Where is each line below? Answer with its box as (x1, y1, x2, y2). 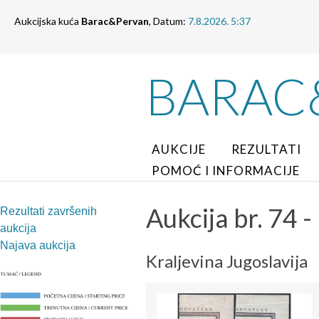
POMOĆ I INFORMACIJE (152, 163, 300, 178)
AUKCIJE (152, 142, 206, 157)
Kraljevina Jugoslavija (146, 251, 308, 271)
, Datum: (149, 15, 188, 27)
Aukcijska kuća (14, 15, 81, 27)
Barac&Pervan (81, 15, 149, 27)
